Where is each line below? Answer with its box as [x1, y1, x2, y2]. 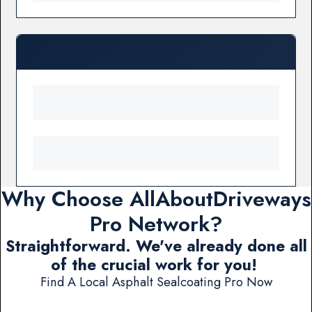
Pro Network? [89, 209, 223, 240]
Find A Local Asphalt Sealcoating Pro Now [40, 272, 272, 292]
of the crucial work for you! [50, 253, 262, 277]
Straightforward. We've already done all [5, 235, 307, 258]
